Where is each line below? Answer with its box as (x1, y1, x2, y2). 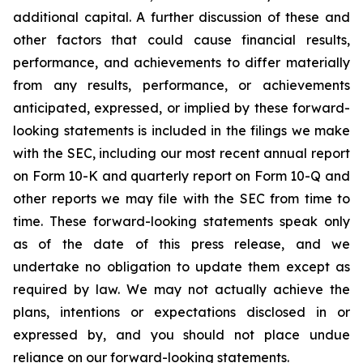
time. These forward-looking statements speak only (13, 213, 350, 229)
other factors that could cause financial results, (13, 32, 350, 48)
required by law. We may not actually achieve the (13, 281, 350, 297)
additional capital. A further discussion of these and (13, 9, 350, 25)
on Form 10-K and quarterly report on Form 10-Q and (13, 168, 350, 184)
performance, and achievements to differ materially (13, 54, 350, 70)
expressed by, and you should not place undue (13, 327, 350, 343)
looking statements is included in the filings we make (13, 122, 350, 139)
